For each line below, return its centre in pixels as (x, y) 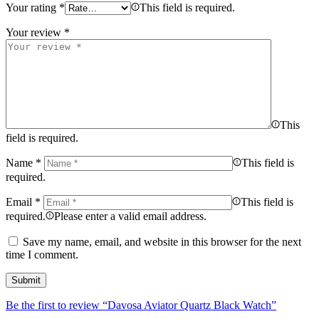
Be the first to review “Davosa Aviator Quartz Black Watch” (141, 305)
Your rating (32, 8)
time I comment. (42, 255)
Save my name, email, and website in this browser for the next (162, 242)
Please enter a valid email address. (130, 216)
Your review (35, 33)
